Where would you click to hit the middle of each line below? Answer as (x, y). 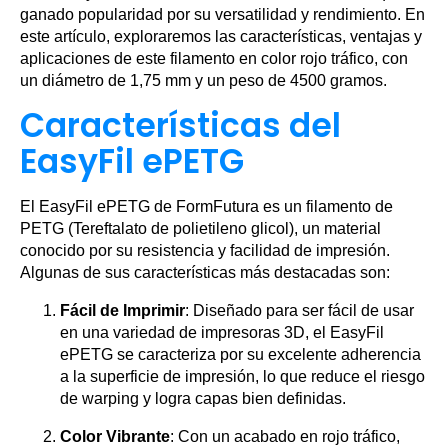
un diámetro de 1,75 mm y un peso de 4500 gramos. (203, 80)
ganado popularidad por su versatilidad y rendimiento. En (222, 14)
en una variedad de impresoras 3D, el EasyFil (222, 332)
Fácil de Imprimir (122, 310)
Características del (180, 125)
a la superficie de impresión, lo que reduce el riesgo (242, 376)
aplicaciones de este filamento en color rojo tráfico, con (214, 58)
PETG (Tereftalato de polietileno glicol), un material (200, 228)
